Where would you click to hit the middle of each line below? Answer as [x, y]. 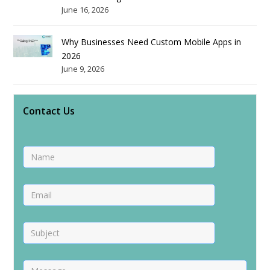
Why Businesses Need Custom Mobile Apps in [152, 42]
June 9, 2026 [83, 69]
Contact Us [49, 111]
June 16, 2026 [85, 10]
